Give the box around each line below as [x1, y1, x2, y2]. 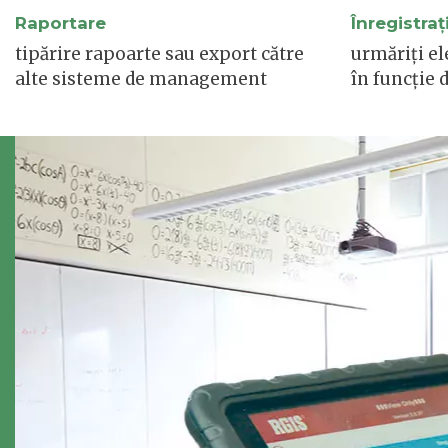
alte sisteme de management [15, 67, 267, 90]
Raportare [15, 13, 106, 33]
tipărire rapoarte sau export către [15, 42, 304, 65]
